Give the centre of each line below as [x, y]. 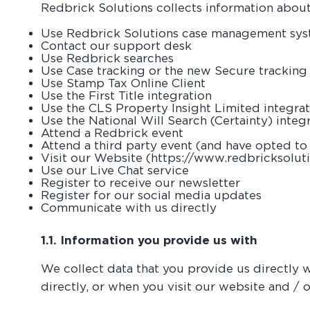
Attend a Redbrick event [112, 133]
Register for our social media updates [152, 195]
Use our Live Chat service [115, 170]
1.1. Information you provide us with [149, 240]
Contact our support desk [117, 46]
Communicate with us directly [129, 208]
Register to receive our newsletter [141, 183]
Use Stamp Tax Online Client [124, 83]
